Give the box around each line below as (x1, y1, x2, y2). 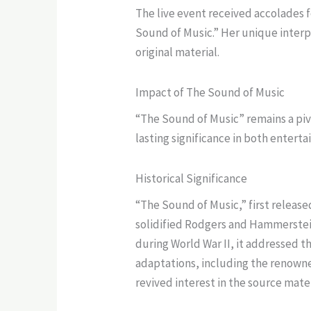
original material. (135, 44, 220, 60)
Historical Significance (135, 170, 248, 186)
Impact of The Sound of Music (135, 84, 285, 100)
